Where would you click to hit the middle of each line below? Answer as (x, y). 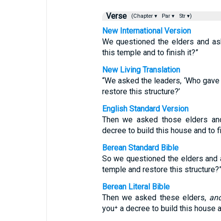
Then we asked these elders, (156, 198)
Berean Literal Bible (136, 187)
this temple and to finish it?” (150, 53)
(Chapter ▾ (143, 16)
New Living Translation (141, 70)
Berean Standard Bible (140, 148)
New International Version (146, 31)
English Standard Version (145, 109)
